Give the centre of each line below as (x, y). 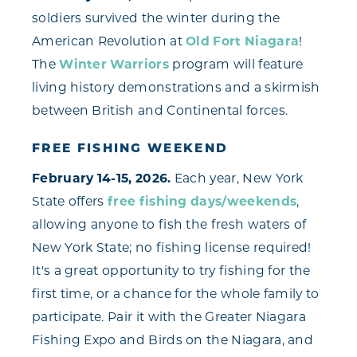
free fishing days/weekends (202, 202)
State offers (70, 202)
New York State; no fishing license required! (172, 248)
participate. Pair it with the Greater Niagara (169, 318)
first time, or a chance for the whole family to (176, 294)
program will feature (236, 65)
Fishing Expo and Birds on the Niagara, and (173, 341)
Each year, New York (237, 179)
